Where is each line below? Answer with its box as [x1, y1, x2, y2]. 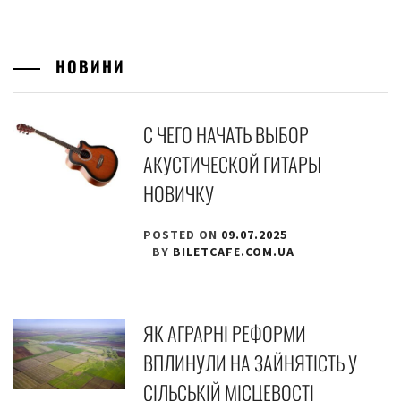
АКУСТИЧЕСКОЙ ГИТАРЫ [143, 149, 322, 179]
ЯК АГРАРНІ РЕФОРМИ [143, 319, 307, 348]
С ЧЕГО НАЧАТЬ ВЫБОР [143, 120, 310, 149]
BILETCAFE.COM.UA [173, 243, 295, 260]
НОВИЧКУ [143, 179, 215, 209]
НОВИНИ [49, 55, 125, 79]
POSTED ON [143, 226, 222, 243]
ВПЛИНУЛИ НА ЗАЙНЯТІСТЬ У [143, 348, 358, 378]
